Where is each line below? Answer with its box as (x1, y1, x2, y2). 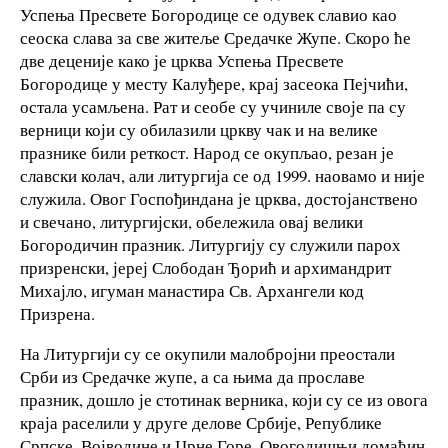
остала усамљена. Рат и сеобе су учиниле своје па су (20, 95, 406, 119)
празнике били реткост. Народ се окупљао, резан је (20, 141, 394, 165)
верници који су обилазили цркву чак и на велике (20, 118, 378, 142)
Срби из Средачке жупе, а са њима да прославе (20, 365, 365, 389)
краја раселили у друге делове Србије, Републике (20, 411, 382, 435)
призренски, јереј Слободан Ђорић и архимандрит (20, 256, 391, 280)
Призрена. (20, 302, 95, 326)
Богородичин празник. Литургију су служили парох (20, 233, 401, 257)
